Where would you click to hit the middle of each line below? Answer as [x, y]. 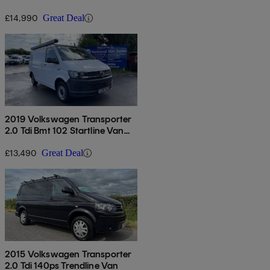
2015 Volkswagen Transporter [68, 254]
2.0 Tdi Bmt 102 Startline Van [64, 131]
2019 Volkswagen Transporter [68, 119]
